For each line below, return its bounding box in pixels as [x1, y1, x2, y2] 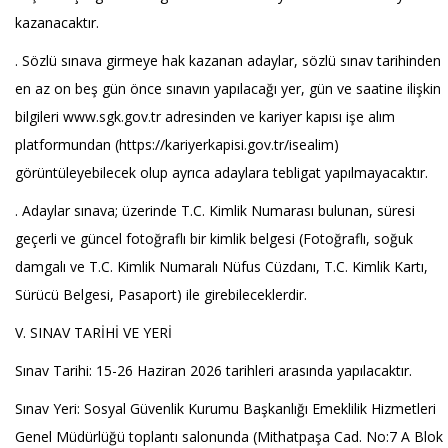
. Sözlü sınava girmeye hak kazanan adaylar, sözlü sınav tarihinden [15, 51, 441, 70]
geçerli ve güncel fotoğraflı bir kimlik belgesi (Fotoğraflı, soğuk [15, 229, 413, 248]
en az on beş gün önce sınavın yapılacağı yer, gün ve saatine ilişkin [15, 79, 441, 98]
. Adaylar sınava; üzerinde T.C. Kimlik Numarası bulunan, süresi [15, 201, 415, 220]
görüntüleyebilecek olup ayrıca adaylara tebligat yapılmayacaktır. [15, 163, 428, 182]
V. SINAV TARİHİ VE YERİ [15, 323, 172, 342]
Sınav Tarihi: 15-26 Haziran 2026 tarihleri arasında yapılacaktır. [15, 361, 412, 380]
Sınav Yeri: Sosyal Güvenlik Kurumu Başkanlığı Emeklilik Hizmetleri [15, 399, 436, 418]
